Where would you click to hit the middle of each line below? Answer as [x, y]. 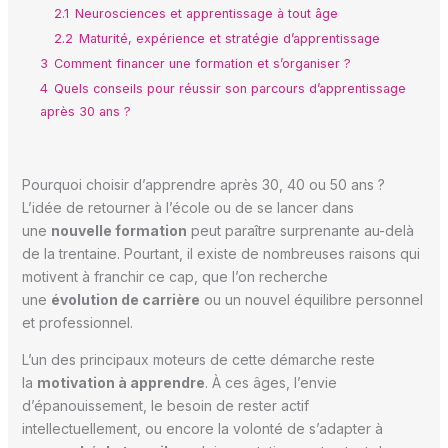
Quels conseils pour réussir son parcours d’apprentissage [229, 89]
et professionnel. [77, 323]
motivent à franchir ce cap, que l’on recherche [174, 277]
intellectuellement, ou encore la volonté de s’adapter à [202, 429]
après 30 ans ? [85, 112]
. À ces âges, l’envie [270, 383]
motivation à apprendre [120, 383]
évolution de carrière [125, 300]
